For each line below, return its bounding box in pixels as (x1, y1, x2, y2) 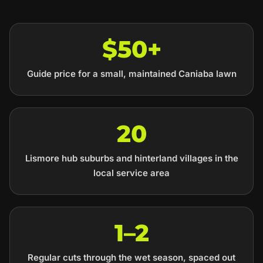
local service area (93, 167, 170, 179)
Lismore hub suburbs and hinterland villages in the (25, 153, 238, 164)
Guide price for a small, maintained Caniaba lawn (26, 68, 237, 80)
